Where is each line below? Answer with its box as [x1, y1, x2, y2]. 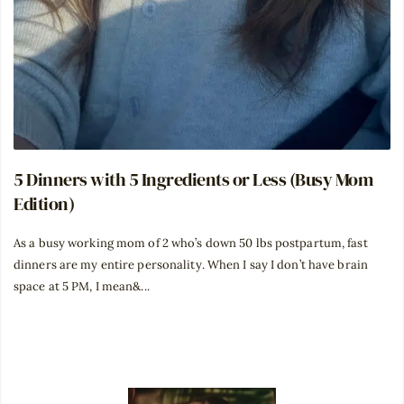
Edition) [14, 191, 74, 217]
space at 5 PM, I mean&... [14, 279, 150, 295]
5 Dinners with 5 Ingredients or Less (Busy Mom [14, 167, 372, 193]
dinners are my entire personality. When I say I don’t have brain [14, 257, 369, 273]
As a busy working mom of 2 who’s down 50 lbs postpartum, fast [14, 235, 368, 252]
